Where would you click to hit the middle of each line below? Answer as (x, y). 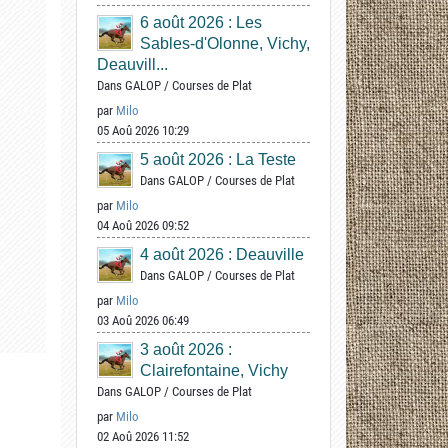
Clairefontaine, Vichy (214, 370)
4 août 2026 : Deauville (222, 254)
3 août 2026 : (186, 349)
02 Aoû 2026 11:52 (143, 436)
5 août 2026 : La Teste (218, 159)
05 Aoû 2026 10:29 (143, 130)
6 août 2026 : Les (201, 22)
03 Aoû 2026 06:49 (143, 320)
